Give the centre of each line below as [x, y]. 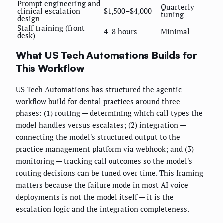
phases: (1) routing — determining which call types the [109, 113]
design [29, 18]
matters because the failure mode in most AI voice [102, 184]
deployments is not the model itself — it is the [95, 196]
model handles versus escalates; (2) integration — [101, 125]
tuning [172, 14]
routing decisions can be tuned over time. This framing [110, 172]
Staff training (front [51, 28]
